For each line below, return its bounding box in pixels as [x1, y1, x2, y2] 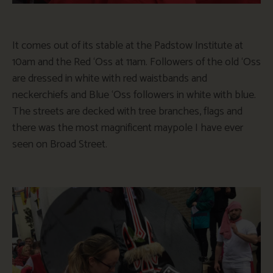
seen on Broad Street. [12, 135, 107, 154]
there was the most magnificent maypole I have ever [12, 118, 243, 137]
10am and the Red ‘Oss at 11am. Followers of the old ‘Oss [12, 52, 261, 71]
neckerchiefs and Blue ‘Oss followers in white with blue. [12, 85, 256, 104]
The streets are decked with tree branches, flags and [12, 102, 243, 121]
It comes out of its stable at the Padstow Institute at [12, 36, 243, 55]
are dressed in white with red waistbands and [12, 69, 207, 88]
